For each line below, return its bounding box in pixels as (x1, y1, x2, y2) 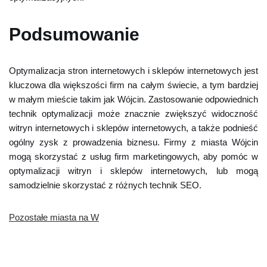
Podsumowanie (9, 24, 139, 44)
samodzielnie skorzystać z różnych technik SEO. (9, 180, 201, 190)
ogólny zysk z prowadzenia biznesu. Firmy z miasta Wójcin (9, 137, 258, 147)
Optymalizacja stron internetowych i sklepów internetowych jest (9, 66, 258, 76)
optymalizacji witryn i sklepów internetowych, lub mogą (9, 166, 258, 176)
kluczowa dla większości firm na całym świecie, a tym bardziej (9, 80, 258, 90)
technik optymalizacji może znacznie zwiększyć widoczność (9, 108, 258, 119)
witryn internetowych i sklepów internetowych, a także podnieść (9, 123, 258, 133)
